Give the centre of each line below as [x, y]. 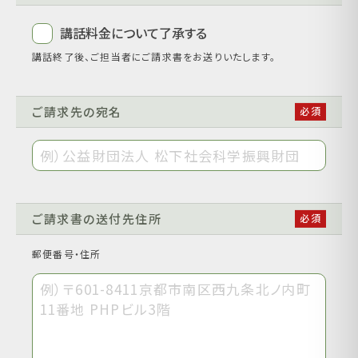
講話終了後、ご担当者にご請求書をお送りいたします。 [154, 57]
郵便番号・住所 [67, 253]
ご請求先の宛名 [77, 112]
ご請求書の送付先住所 [97, 218]
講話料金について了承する [133, 33]
